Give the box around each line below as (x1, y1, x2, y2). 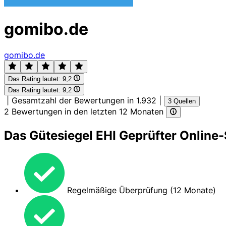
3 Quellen (168, 97, 196, 105)
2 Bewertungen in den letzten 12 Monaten (4, 106, 166, 117)
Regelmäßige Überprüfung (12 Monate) (65, 185, 216, 195)
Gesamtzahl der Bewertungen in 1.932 (12, 95, 156, 106)
